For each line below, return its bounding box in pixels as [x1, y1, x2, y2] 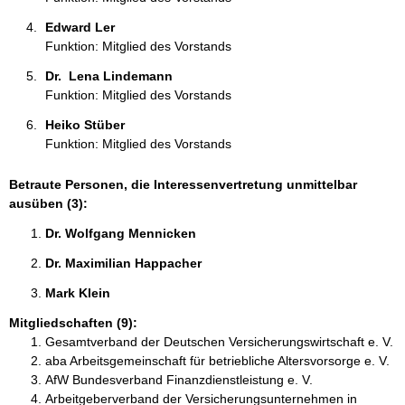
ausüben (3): [9, 196, 88, 211]
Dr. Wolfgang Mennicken [45, 226, 200, 240]
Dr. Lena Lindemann [45, 69, 176, 83]
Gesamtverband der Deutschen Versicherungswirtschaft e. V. [45, 334, 393, 349]
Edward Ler [45, 20, 118, 34]
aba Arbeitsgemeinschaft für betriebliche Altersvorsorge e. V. [45, 353, 390, 368]
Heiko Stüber [45, 118, 128, 132]
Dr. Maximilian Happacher [45, 256, 205, 270]
